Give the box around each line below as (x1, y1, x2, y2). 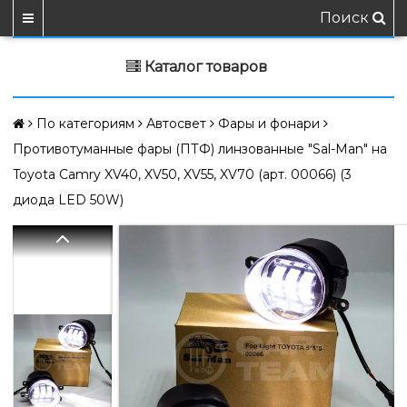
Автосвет (146, 115, 206, 132)
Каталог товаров (144, 58, 267, 75)
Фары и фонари (218, 115, 320, 132)
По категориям (36, 115, 134, 132)
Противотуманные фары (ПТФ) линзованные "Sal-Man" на (13, 141, 387, 157)
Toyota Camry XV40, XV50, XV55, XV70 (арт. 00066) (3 (13, 166, 352, 183)
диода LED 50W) (13, 192, 124, 208)
